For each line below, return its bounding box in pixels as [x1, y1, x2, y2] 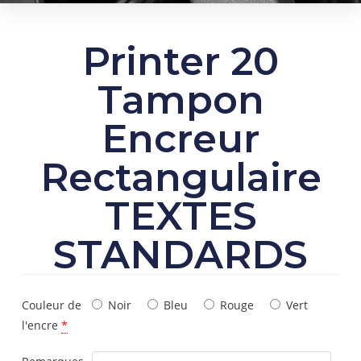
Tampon [97, 77, 264, 124]
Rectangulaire [39, 154, 322, 201]
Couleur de [21, 297, 81, 313]
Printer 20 [82, 38, 279, 85]
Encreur [102, 115, 259, 163]
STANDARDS [53, 231, 308, 279]
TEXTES [104, 193, 257, 240]
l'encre [21, 317, 58, 334]
